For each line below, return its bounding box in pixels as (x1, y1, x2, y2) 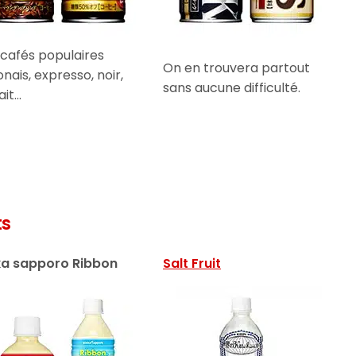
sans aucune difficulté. (163, 78, 301, 97)
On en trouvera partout (163, 58, 311, 77)
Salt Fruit (163, 253, 222, 273)
